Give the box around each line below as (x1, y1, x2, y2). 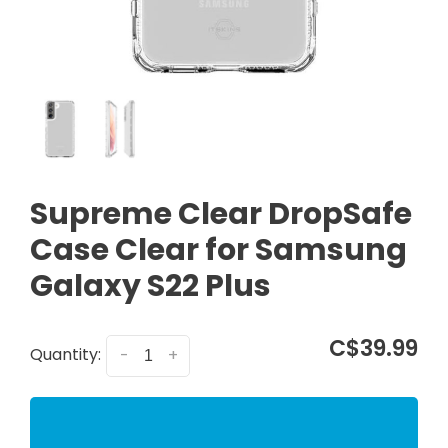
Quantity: (30, 343, 101, 367)
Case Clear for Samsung (30, 229, 407, 271)
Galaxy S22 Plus (30, 265, 271, 307)
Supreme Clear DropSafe (30, 193, 412, 235)
